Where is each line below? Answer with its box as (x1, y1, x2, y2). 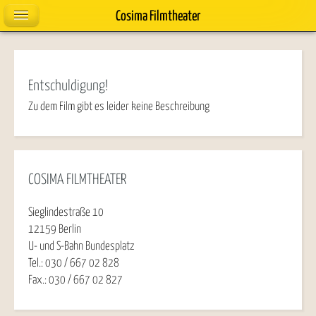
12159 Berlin (28, 223, 81, 235)
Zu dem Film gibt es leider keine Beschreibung (28, 101, 209, 113)
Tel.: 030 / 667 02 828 (28, 257, 119, 269)
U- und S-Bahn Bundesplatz (28, 240, 135, 252)
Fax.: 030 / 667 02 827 (28, 274, 123, 286)
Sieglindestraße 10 (28, 206, 104, 218)
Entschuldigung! (28, 78, 108, 93)
